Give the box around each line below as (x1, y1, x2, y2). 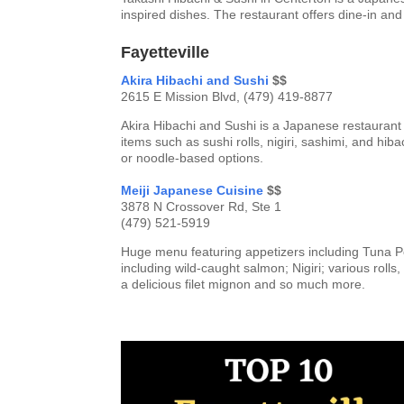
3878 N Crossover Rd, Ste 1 (121, 198, 282, 214)
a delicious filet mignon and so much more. (121, 276, 370, 291)
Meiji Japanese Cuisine (121, 182, 264, 197)
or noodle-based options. (121, 150, 264, 165)
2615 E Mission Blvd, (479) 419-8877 (121, 88, 334, 104)
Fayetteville (121, 42, 210, 61)
